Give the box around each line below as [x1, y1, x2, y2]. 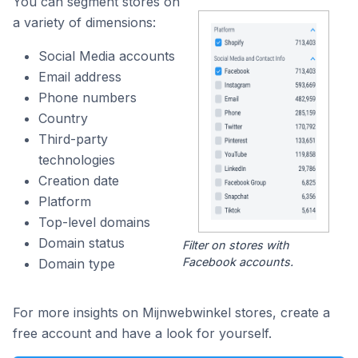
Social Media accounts [38, 48, 175, 64]
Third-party [38, 131, 108, 147]
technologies [38, 152, 115, 168]
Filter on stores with [181, 238, 289, 253]
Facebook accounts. [181, 255, 293, 269]
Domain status [38, 235, 125, 251]
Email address [38, 69, 121, 85]
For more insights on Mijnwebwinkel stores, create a [13, 304, 330, 321]
